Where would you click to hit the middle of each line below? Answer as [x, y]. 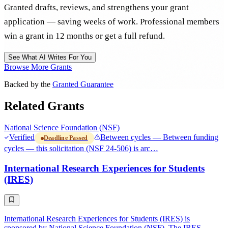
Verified [22, 137]
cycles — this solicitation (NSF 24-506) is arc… [81, 148]
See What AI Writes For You [50, 58]
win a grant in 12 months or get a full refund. [84, 36]
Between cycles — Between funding [159, 137]
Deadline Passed [66, 138]
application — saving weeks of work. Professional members [112, 22]
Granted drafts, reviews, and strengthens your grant [96, 8]
